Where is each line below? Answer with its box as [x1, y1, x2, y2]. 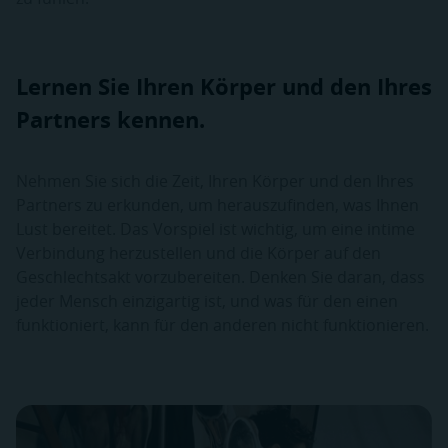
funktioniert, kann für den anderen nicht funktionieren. [16, 314, 429, 337]
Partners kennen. [16, 104, 205, 136]
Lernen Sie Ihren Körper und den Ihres [16, 71, 432, 103]
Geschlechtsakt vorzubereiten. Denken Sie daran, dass [16, 266, 425, 289]
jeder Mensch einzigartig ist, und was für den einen [16, 290, 398, 313]
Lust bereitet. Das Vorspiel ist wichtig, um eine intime [16, 218, 415, 241]
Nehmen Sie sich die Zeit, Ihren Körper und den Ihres [16, 170, 414, 193]
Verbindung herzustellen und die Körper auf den [16, 242, 381, 265]
